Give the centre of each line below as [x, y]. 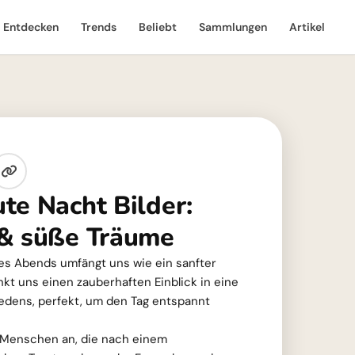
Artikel [307, 27]
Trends [99, 27]
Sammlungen [233, 27]
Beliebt [158, 27]
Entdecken [31, 27]
